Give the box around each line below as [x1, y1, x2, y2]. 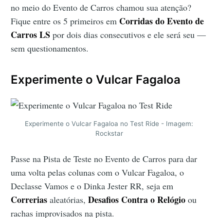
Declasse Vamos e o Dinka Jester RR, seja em [11, 180, 174, 192]
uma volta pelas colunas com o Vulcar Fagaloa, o [11, 166, 184, 179]
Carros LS [11, 28, 51, 41]
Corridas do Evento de [119, 14, 204, 27]
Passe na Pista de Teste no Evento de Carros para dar [11, 153, 198, 165]
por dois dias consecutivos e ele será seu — [50, 28, 206, 40]
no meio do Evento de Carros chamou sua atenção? [11, 1, 192, 13]
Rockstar [95, 129, 123, 137]
